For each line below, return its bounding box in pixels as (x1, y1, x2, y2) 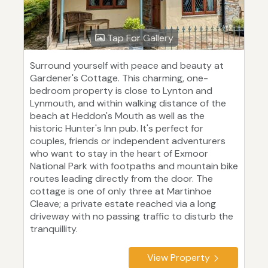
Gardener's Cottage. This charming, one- (30, 72, 208, 85)
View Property (147, 251, 210, 264)
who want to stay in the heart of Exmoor (30, 147, 208, 160)
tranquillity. (30, 223, 78, 236)
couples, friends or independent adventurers (30, 135, 226, 148)
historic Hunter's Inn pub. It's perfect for (30, 122, 203, 135)
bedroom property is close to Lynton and (30, 84, 212, 98)
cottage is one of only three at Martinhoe (30, 185, 212, 198)
